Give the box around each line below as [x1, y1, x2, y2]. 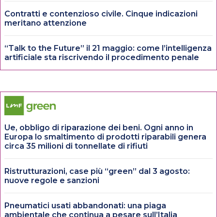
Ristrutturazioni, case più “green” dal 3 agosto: [4, 166, 190, 176]
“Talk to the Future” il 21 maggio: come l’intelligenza [4, 43, 212, 53]
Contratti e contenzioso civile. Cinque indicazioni [4, 9, 198, 18]
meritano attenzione [4, 18, 87, 28]
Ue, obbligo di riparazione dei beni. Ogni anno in [4, 123, 193, 132]
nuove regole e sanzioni [4, 175, 99, 185]
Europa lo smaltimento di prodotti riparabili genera [4, 132, 206, 141]
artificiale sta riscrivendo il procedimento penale [4, 52, 199, 62]
